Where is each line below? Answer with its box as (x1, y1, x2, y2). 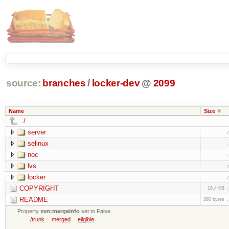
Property (17, 208, 41, 214)
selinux (27, 139, 49, 147)
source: (6, 78, 41, 89)
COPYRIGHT (19, 184, 59, 192)
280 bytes (203, 196, 224, 202)
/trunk (30, 216, 45, 222)
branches (42, 78, 86, 89)
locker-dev (91, 78, 140, 89)
